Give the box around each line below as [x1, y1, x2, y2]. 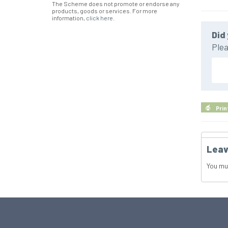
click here [86, 14, 113, 22]
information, [52, 14, 86, 22]
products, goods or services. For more [52, 7, 157, 15]
